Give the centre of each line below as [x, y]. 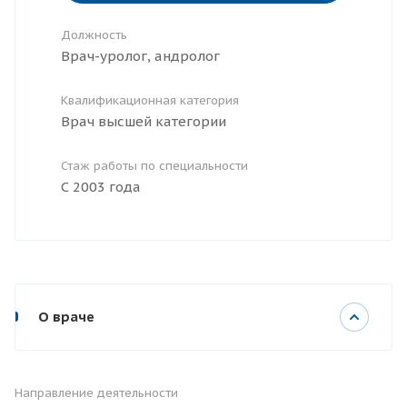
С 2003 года [101, 187]
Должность [94, 35]
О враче [66, 317]
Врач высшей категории [144, 122]
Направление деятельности [96, 393]
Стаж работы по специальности [154, 166]
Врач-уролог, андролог [140, 56]
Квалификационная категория [150, 101]
